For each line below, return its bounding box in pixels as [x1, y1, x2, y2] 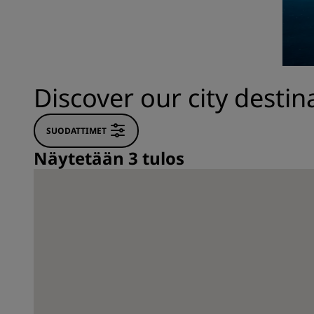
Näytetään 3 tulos [34, 146, 184, 170]
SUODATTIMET [46, 124, 107, 137]
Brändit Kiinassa [34, 42, 119, 57]
